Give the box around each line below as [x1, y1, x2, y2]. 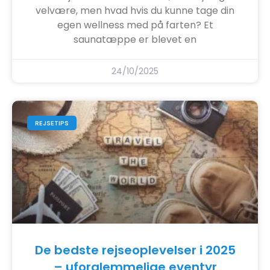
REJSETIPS [35, 118, 69, 128]
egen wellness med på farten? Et [57, 17, 213, 32]
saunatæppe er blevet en [74, 32, 196, 46]
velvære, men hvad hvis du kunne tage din [36, 3, 234, 17]
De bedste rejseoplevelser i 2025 [34, 241, 236, 259]
